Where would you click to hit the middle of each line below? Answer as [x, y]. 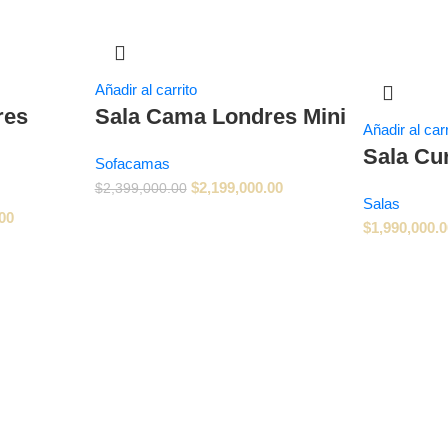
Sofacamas [132, 163]
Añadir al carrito [145, 89]
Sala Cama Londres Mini [220, 116]
